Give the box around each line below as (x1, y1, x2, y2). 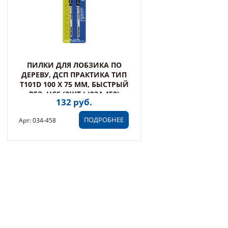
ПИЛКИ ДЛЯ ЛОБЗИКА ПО (26, 60, 122, 70)
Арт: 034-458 (19, 116, 56, 125)
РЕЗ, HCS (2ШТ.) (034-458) (28, 89, 120, 99)
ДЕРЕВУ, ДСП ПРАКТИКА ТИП (21, 70, 127, 79)
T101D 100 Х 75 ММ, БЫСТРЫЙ (19, 79, 129, 89)
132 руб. (56, 96, 92, 108)
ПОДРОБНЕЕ (84, 115, 124, 124)
